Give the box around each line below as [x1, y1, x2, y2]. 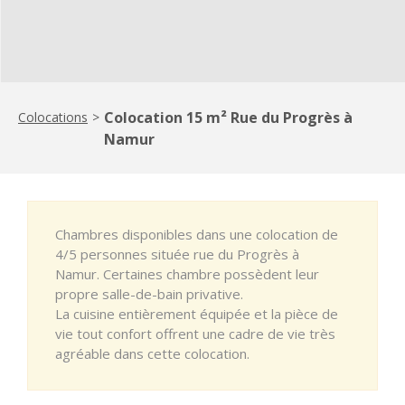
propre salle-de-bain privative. [55, 284, 243, 303]
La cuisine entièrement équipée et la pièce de [55, 304, 338, 323]
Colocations [18, 108, 88, 126]
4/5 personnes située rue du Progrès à [55, 244, 299, 263]
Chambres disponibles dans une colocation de [55, 224, 338, 243]
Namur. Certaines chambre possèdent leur [55, 264, 319, 283]
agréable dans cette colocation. [55, 344, 250, 363]
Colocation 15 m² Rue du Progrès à [104, 107, 353, 127]
